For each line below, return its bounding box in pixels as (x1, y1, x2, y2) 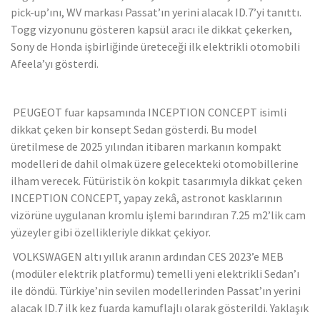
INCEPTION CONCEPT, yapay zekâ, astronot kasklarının (11, 190, 282, 205)
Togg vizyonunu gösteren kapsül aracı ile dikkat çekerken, (11, 21, 292, 36)
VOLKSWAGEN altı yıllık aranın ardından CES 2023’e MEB (11, 249, 284, 264)
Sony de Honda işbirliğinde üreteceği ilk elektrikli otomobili (11, 39, 300, 54)
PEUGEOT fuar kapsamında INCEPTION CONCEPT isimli (11, 104, 286, 119)
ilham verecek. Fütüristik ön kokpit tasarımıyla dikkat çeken (11, 173, 302, 188)
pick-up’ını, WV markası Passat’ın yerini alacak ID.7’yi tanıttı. (11, 4, 301, 19)
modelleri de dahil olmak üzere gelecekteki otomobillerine (11, 156, 299, 171)
